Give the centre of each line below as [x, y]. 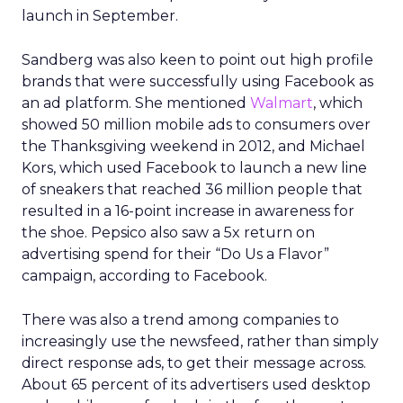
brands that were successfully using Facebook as [197, 81]
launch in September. [100, 16]
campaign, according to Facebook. [144, 276]
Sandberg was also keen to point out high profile [197, 60]
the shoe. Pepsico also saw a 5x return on [168, 233]
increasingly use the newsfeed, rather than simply [200, 341]
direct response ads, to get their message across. [194, 363]
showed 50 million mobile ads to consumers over [196, 125]
